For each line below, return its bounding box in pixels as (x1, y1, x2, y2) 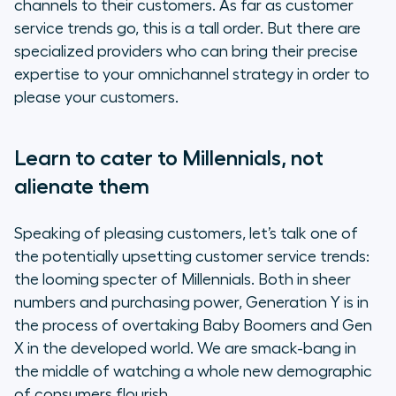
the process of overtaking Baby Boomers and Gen (14, 317, 372, 334)
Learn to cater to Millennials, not (14, 148, 324, 170)
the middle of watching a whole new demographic (14, 363, 372, 380)
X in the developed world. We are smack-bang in (14, 340, 356, 357)
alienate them (14, 176, 149, 198)
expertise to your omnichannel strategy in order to (14, 66, 369, 83)
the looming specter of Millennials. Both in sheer (14, 271, 351, 288)
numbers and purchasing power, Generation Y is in (14, 294, 369, 311)
